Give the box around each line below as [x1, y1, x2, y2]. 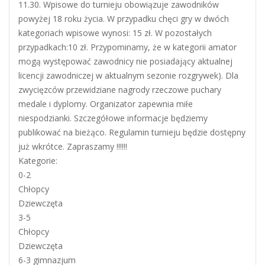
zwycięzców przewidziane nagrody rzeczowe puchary [18, 83, 221, 95]
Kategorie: [18, 154, 57, 166]
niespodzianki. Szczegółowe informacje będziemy [18, 112, 208, 124]
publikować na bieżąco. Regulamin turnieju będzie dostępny [18, 126, 245, 138]
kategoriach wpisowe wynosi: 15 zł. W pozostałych [18, 27, 212, 38]
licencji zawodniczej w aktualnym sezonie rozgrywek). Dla [18, 69, 238, 81]
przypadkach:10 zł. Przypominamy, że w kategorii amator [18, 41, 237, 53]
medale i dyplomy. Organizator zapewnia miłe [18, 98, 193, 109]
